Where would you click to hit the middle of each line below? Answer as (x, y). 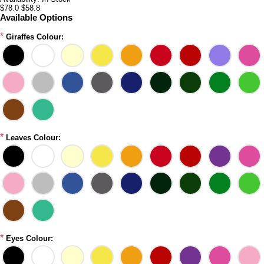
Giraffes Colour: (35, 37)
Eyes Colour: (29, 238)
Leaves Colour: (33, 138)
